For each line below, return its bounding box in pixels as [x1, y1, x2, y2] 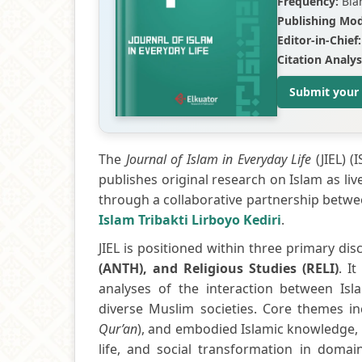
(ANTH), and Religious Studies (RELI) [99, 259, 339, 277]
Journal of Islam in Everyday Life [125, 149, 312, 168]
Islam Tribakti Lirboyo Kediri [99, 210, 281, 229]
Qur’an [99, 319, 137, 338]
